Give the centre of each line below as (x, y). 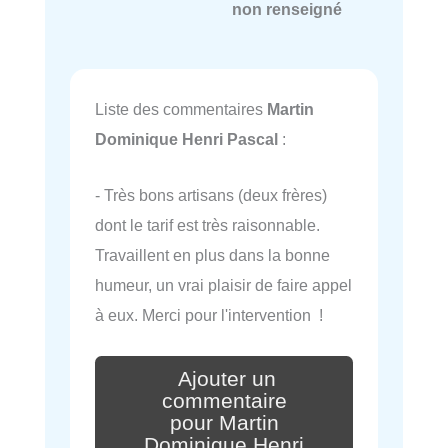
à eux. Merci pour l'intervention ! (209, 315)
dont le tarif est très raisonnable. (207, 225)
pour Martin (224, 422)
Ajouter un (227, 378)
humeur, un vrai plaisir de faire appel (223, 285)
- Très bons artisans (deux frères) (211, 195)
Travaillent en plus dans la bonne (212, 255)
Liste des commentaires (181, 108)
